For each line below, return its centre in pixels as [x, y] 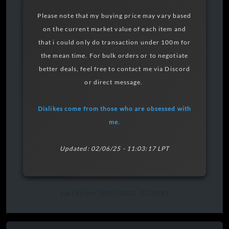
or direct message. [114, 82]
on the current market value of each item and [114, 29]
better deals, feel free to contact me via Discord [114, 68]
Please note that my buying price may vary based [114, 15]
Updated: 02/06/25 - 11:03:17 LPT [114, 148]
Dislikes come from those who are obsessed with [114, 108]
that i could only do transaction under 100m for [114, 42]
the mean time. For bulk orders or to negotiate [114, 55]
